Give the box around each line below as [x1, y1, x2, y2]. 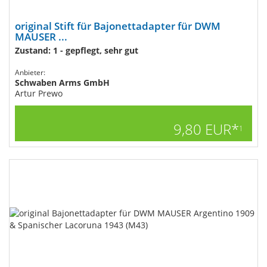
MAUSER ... [15, 30, 67, 44]
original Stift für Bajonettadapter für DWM [15, 19, 221, 33]
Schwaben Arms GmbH [15, 77, 110, 88]
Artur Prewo [15, 88, 63, 99]
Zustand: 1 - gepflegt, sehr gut [15, 45, 138, 56]
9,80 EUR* [173, 119, 239, 139]
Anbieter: [15, 67, 45, 77]
